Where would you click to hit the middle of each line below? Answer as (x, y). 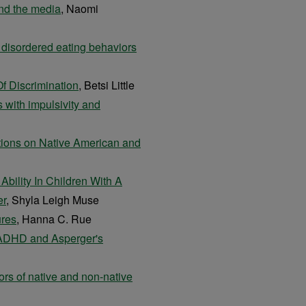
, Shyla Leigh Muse (53, 200)
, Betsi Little (107, 85)
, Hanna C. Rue (54, 219)
